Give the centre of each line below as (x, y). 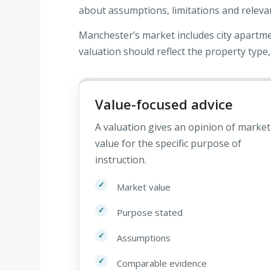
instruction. (121, 159)
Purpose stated (150, 212)
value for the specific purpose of (168, 143)
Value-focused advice (164, 104)
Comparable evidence (162, 263)
